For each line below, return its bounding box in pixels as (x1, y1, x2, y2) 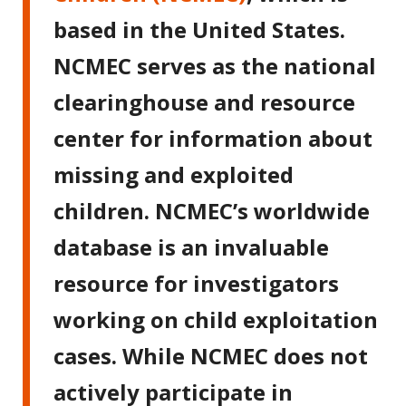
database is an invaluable (53, 231, 330, 262)
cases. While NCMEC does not (53, 340, 369, 371)
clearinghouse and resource (53, 86, 356, 117)
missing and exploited (53, 159, 295, 189)
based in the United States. (53, 14, 346, 44)
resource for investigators (53, 267, 340, 298)
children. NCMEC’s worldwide (53, 195, 371, 226)
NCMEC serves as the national (53, 50, 377, 81)
